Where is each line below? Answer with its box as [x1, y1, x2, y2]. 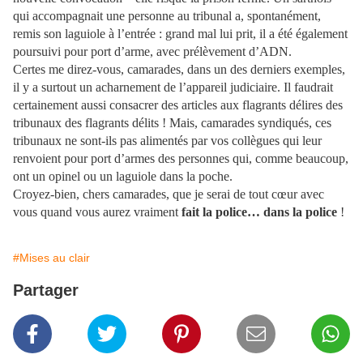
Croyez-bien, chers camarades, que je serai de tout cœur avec [13, 186, 324, 201]
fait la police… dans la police [181, 204, 337, 219]
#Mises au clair [13, 250, 90, 264]
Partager [13, 280, 79, 299]
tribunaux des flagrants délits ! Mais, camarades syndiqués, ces [13, 115, 331, 130]
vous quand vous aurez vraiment [13, 204, 181, 219]
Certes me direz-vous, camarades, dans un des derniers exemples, [13, 62, 345, 76]
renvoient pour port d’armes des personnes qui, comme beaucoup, [13, 151, 348, 165]
